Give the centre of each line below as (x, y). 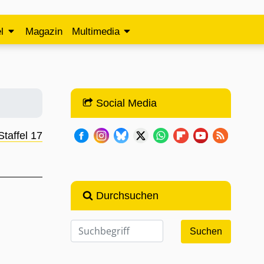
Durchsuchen (126, 196)
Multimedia (96, 32)
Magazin (44, 32)
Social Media (125, 103)
